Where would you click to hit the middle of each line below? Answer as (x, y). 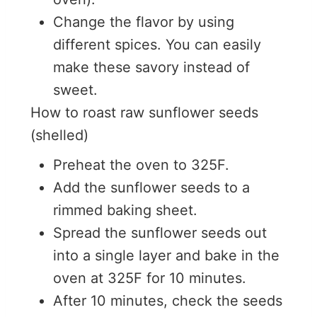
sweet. (77, 90)
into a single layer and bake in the (166, 255)
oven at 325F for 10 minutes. (150, 278)
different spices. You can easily (157, 44)
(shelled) (59, 135)
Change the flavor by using (144, 22)
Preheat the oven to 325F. (141, 165)
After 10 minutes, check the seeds (168, 300)
